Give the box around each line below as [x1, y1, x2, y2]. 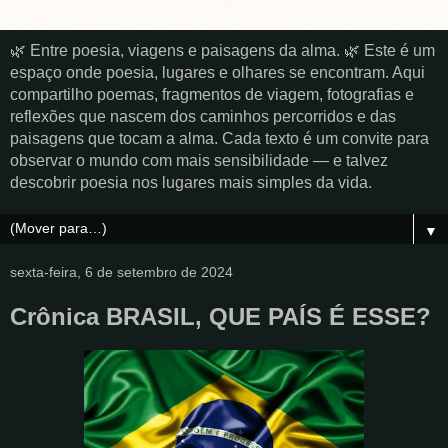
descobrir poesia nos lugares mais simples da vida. [10, 174, 372, 191]
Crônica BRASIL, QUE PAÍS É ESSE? [10, 303, 431, 330]
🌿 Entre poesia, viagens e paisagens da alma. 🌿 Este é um [10, 42, 435, 59]
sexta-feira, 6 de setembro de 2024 [10, 264, 233, 280]
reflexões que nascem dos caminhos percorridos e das [10, 108, 396, 125]
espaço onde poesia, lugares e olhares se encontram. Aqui [10, 64, 425, 81]
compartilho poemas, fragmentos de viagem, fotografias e [10, 86, 414, 103]
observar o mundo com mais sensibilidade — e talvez [10, 152, 388, 169]
